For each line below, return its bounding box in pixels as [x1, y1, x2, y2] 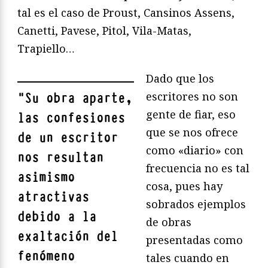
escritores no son [146, 89, 238, 103]
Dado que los [146, 71, 214, 86]
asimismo [17, 168, 75, 186]
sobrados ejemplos [146, 196, 246, 211]
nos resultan [17, 148, 103, 166]
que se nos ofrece [146, 124, 238, 139]
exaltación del [17, 227, 118, 245]
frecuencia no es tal [146, 160, 249, 175]
